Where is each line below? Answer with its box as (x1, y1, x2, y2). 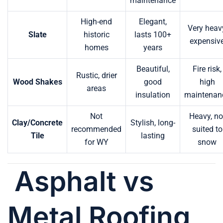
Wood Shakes (12, 77, 62, 87)
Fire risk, (193, 64, 222, 74)
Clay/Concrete (12, 117, 63, 127)
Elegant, (139, 16, 167, 26)
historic (83, 29, 110, 39)
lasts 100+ (134, 29, 171, 39)
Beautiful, (136, 64, 170, 74)
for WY (84, 137, 109, 147)
